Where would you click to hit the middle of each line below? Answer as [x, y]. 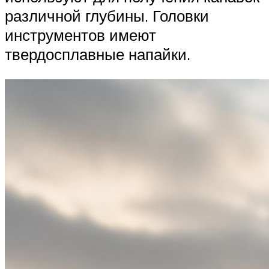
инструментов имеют [80, 35]
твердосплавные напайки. [98, 54]
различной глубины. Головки [107, 16]
